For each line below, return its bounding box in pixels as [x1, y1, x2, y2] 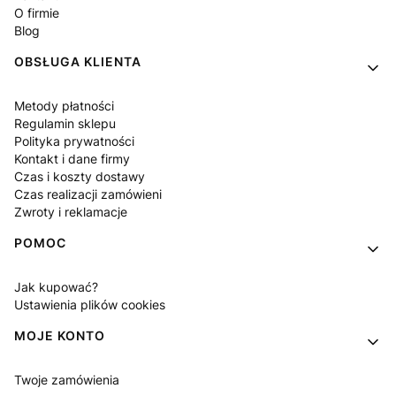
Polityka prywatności [14, 133, 134, 148]
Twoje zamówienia [14, 371, 119, 387]
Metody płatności [14, 97, 114, 113]
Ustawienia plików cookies [14, 296, 165, 312]
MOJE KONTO [14, 327, 105, 343]
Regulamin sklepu [14, 115, 116, 131]
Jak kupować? [14, 278, 98, 294]
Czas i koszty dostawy [14, 168, 145, 184]
